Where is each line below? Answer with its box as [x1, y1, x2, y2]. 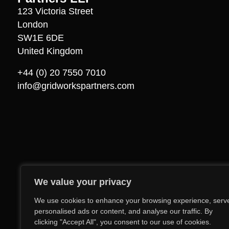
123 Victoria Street [17, 6, 93, 17]
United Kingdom [17, 46, 83, 57]
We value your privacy [34, 176, 131, 187]
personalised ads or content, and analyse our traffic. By [34, 207, 213, 215]
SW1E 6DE [17, 33, 64, 43]
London [17, 19, 48, 30]
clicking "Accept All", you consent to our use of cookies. [34, 218, 211, 226]
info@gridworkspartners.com [17, 81, 134, 91]
